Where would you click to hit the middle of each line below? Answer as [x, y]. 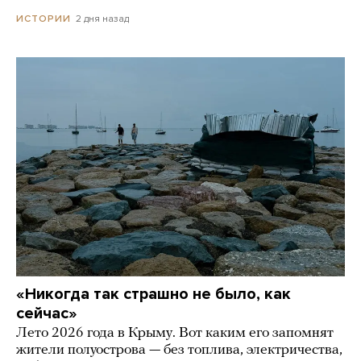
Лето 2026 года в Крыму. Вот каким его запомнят [175, 334]
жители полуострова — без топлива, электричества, [179, 351]
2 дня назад [102, 18]
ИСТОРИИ [44, 19]
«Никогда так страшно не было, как [154, 295]
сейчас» [47, 314]
